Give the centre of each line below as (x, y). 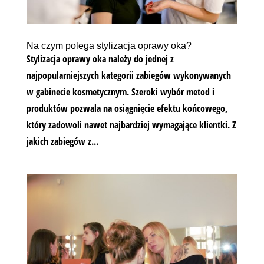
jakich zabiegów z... (62, 141)
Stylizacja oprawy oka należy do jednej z (100, 59)
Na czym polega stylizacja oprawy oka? (109, 45)
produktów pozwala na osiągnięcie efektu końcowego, (127, 108)
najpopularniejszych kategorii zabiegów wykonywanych (128, 75)
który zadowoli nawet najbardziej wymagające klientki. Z (131, 125)
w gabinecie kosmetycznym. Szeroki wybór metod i (120, 92)
